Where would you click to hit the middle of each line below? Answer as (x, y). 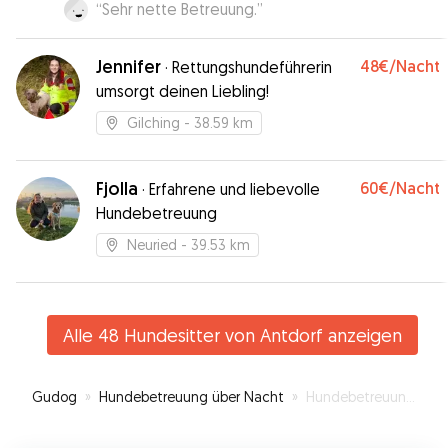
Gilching (153, 122)
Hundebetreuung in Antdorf (356, 396)
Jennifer (128, 66)
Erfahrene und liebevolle (234, 189)
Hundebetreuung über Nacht (191, 396)
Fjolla (117, 188)
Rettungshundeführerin (252, 67)
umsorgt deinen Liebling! (182, 91)
